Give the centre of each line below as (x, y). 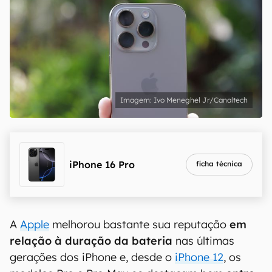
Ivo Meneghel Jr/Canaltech (201, 100)
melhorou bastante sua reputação (138, 224)
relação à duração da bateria (91, 241)
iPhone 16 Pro (102, 165)
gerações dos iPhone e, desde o (92, 257)
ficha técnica (219, 164)
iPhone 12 (199, 257)
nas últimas (203, 241)
